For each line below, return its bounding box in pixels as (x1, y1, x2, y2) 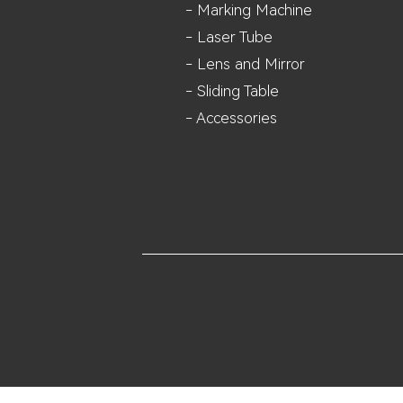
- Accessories (185, 108, 277, 127)
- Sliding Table (185, 81, 279, 100)
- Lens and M (185, 54, 278, 73)
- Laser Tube (185, 27, 273, 46)
